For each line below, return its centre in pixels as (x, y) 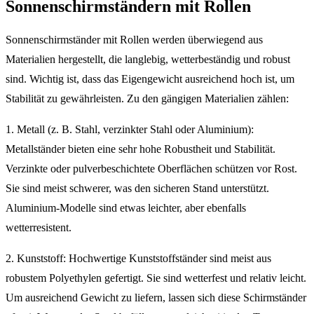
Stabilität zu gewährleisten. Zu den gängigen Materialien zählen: (147, 98)
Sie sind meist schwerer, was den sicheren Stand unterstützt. (137, 188)
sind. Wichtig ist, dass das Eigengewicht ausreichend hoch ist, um (150, 78)
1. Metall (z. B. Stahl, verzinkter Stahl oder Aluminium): (130, 129)
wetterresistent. (39, 227)
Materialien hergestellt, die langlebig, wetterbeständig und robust (148, 59)
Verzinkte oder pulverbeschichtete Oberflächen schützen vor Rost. (151, 168)
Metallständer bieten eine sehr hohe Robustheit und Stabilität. (141, 149)
